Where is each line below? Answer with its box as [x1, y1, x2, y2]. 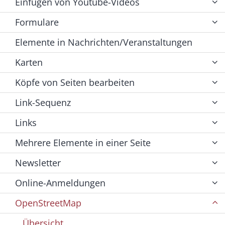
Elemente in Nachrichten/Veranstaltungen [15, 36, 192, 49]
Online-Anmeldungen [15, 177, 105, 189]
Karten [15, 56, 43, 69]
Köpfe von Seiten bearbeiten [15, 76, 135, 89]
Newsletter [15, 157, 61, 169]
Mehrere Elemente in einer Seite [15, 137, 151, 149]
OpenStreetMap [15, 197, 81, 209]
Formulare [15, 16, 59, 29]
